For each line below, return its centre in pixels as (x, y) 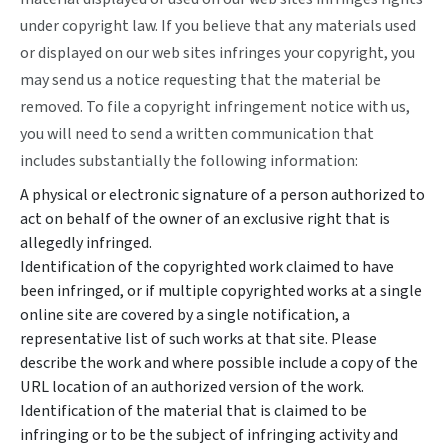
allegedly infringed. (86, 243)
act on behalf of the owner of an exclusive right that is (205, 219)
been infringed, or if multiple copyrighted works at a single (221, 291)
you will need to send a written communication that (197, 134)
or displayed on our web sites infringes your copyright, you (217, 53)
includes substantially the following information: (189, 161)
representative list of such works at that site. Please (198, 339)
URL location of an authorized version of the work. (192, 387)
